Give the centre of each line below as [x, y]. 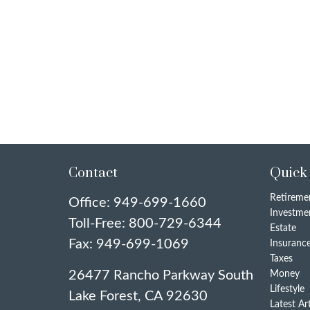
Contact [93, 173]
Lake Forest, [104, 296]
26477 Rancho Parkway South [161, 275]
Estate [283, 228]
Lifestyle [288, 289]
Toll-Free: [98, 223]
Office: [91, 202]
